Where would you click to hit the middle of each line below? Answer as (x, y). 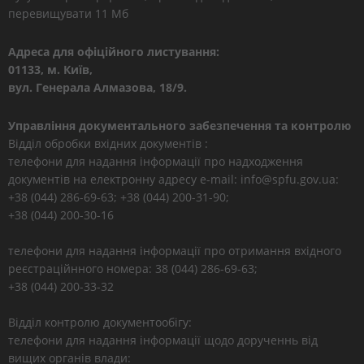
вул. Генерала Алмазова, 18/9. (97, 87)
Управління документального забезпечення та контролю (180, 126)
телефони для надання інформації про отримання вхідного (175, 251)
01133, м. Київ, (50, 69)
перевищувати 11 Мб (68, 13)
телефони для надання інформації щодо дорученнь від (163, 340)
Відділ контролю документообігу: (100, 322)
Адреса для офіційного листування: (114, 52)
